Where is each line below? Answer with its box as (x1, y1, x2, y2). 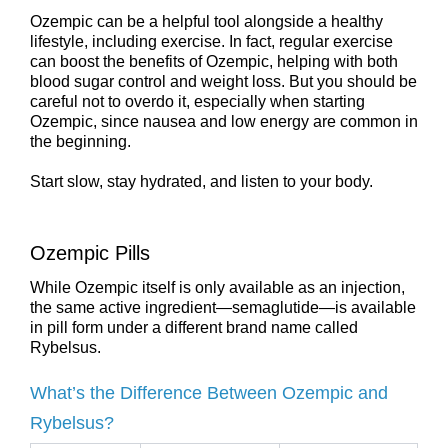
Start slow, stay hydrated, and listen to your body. (30, 173, 373, 190)
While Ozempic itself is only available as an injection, (30, 279, 405, 297)
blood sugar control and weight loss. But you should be (30, 73, 417, 90)
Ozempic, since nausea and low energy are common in (30, 113, 418, 130)
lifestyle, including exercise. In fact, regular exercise (30, 33, 393, 50)
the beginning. (30, 133, 131, 150)
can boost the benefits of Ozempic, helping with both (30, 53, 398, 70)
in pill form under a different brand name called (30, 319, 358, 337)
